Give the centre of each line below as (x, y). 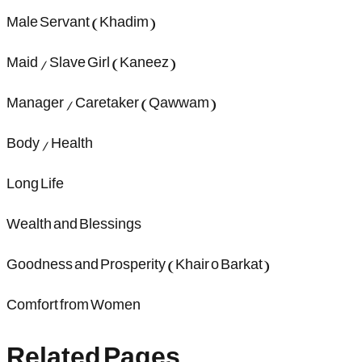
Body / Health (50, 143)
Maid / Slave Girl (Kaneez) (91, 62)
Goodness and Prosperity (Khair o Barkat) (138, 264)
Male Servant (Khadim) (81, 21)
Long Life (35, 183)
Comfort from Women (74, 304)
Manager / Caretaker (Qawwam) (112, 102)
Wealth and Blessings (74, 223)
